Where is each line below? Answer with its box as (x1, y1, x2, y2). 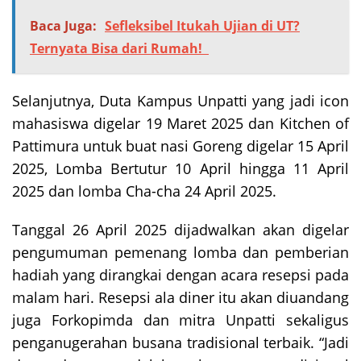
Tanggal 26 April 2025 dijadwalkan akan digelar (12, 219, 349, 239)
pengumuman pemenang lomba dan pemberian (12, 242, 349, 262)
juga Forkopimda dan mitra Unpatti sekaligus (12, 309, 349, 330)
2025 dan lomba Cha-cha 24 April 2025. (12, 180, 276, 201)
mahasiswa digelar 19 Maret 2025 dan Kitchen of (12, 113, 349, 133)
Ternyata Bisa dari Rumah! (30, 39, 209, 57)
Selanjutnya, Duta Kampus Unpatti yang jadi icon (12, 90, 349, 110)
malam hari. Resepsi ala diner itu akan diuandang (12, 287, 349, 307)
